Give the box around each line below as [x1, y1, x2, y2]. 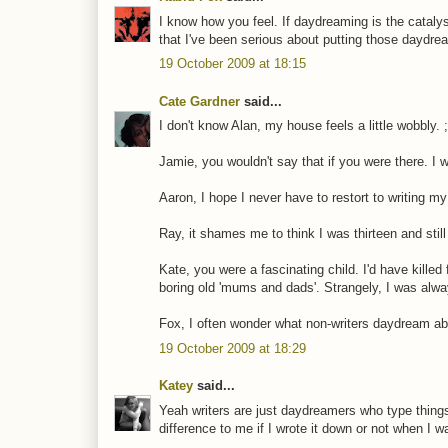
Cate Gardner [159, 93, 240, 109]
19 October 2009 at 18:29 [159, 340, 306, 356]
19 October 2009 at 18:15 [159, 56, 306, 72]
